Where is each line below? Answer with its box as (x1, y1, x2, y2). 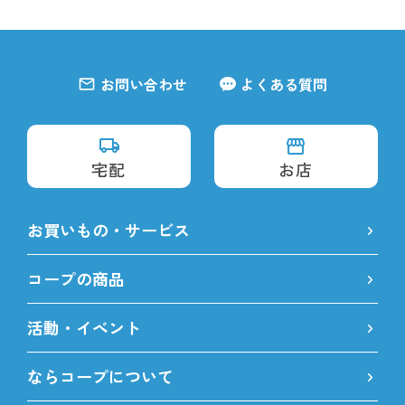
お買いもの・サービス (27, 217, 190, 241)
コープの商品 (27, 266, 125, 290)
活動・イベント (27, 315, 141, 339)
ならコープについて (27, 363, 174, 388)
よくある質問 (240, 72, 327, 95)
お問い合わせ (100, 72, 187, 95)
